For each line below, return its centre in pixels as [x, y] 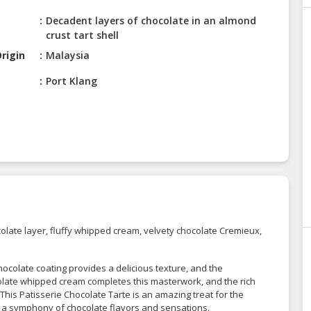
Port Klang [72, 81]
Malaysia [68, 56]
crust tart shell [83, 35]
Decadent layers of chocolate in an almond [151, 21]
